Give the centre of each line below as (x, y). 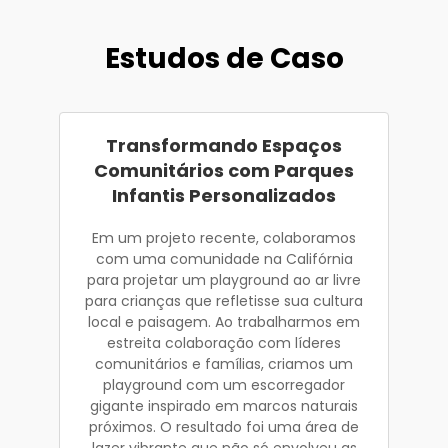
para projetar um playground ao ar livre (224, 279)
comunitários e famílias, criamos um (224, 363)
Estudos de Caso (224, 58)
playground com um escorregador (224, 384)
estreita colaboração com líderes (224, 342)
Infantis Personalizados (224, 195)
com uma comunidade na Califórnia (224, 258)
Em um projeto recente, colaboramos (224, 237)
